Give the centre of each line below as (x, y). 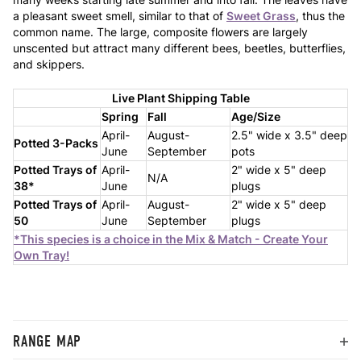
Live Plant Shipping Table (180, 98)
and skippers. (49, 64)
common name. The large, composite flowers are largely (160, 31)
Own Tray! (41, 255)
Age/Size (256, 116)
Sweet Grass (261, 15)
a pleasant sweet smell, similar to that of (120, 15)
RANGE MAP (48, 341)
